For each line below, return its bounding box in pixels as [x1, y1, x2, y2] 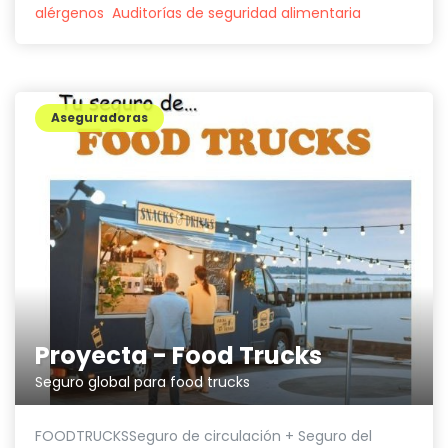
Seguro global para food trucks [35, 372, 250, 393]
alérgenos [35, 2, 104, 23]
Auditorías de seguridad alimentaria [112, 2, 361, 23]
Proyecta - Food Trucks [35, 339, 322, 373]
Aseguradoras [51, 108, 148, 126]
